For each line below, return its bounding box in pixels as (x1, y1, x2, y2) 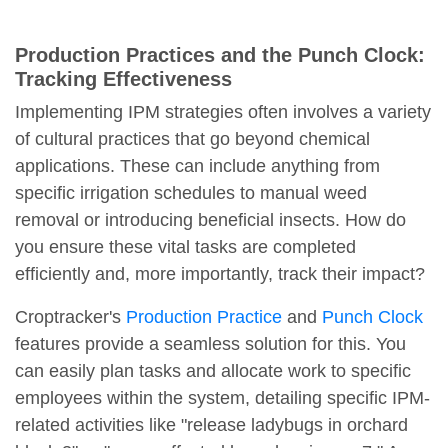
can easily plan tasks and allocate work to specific (15, 361, 411, 382)
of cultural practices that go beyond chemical (15, 129, 370, 150)
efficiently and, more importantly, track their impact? (15, 264, 425, 285)
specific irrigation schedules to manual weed (15, 183, 367, 204)
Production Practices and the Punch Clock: (15, 44, 425, 67)
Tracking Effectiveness (15, 68, 232, 91)
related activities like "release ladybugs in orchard (15, 415, 408, 436)
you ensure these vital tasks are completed (15, 237, 356, 258)
